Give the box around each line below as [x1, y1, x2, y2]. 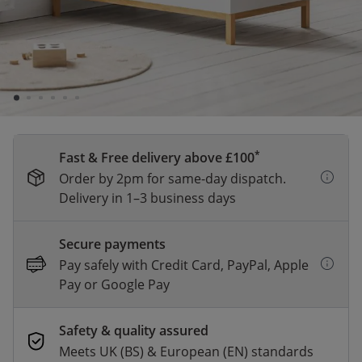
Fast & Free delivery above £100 [59, 149, 255, 166]
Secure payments [59, 235, 166, 253]
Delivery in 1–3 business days [59, 189, 236, 207]
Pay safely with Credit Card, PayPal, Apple [59, 256, 309, 274]
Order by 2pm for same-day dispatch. [59, 170, 286, 187]
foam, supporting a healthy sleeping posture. [27, 50, 301, 68]
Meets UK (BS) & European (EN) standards [59, 343, 314, 360]
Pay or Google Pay [59, 276, 170, 293]
